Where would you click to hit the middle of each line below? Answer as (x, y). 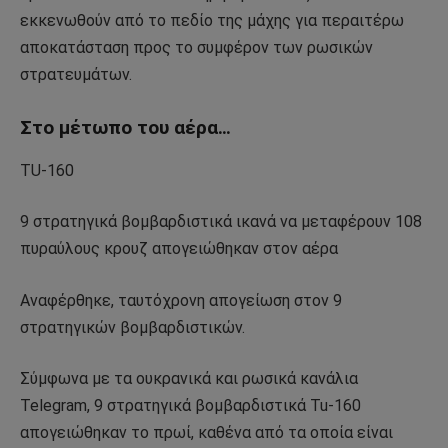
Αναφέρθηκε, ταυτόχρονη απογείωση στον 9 (181, 300)
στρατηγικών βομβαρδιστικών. (132, 327)
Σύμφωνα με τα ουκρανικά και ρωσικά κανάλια (189, 379)
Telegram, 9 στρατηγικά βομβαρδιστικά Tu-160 (190, 406)
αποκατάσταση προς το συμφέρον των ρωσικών (196, 48)
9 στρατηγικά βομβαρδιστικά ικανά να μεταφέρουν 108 (221, 222)
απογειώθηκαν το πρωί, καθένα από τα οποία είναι (206, 433)
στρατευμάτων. (76, 75)
